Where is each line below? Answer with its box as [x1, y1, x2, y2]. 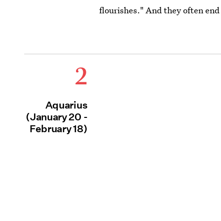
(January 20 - [26, 111, 88, 123]
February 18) [29, 123, 88, 135]
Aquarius [45, 99, 88, 111]
